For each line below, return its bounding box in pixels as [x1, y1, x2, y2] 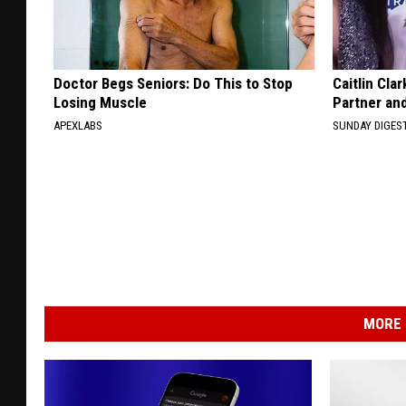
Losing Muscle [53, 93, 147, 112]
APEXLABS [53, 119, 102, 133]
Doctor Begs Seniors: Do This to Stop [53, 74, 293, 93]
